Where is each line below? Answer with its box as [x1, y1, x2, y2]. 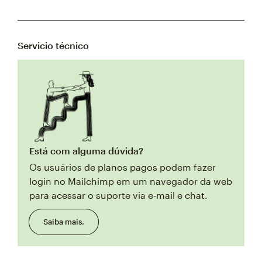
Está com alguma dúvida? [29, 144, 143, 156]
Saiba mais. [43, 216, 84, 226]
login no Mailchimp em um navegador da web [29, 175, 232, 187]
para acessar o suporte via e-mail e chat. [29, 189, 208, 201]
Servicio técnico [18, 39, 89, 51]
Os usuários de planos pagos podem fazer [29, 161, 216, 173]
